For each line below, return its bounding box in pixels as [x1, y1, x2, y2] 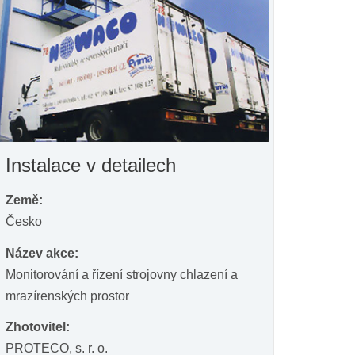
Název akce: [6, 246, 78, 260]
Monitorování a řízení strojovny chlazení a [6, 267, 238, 281]
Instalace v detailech [6, 155, 176, 177]
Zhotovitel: [6, 320, 70, 334]
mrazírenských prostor [6, 288, 129, 303]
